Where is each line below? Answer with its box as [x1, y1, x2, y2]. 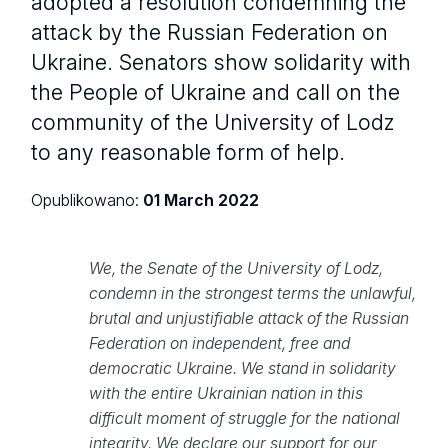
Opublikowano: [31, 191, 144, 211]
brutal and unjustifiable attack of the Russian [88, 309, 409, 329]
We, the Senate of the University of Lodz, [88, 259, 383, 279]
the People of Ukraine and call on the [31, 78, 401, 105]
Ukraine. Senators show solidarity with [31, 48, 412, 75]
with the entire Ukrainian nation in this [88, 384, 363, 404]
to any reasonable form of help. [31, 138, 346, 165]
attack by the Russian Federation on [31, 18, 389, 45]
